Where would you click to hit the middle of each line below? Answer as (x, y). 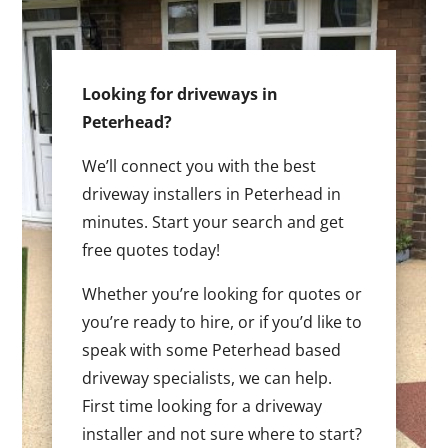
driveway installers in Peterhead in (212, 194)
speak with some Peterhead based (212, 350)
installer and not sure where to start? (222, 434)
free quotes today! (151, 250)
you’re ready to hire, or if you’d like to (222, 322)
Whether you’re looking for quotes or (222, 294)
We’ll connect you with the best (199, 166)
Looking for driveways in (180, 94)
